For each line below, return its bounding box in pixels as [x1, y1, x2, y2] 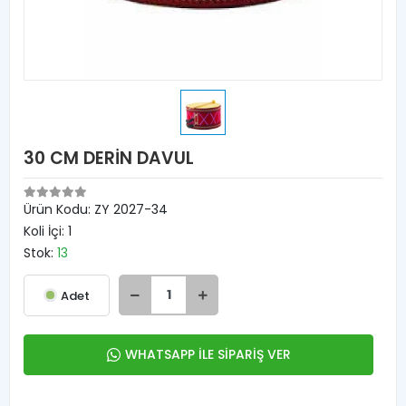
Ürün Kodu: [24, 200, 94, 218]
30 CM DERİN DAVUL [24, 146, 194, 170]
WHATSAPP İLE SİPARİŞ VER [124, 345, 291, 363]
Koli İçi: [24, 222, 68, 240]
